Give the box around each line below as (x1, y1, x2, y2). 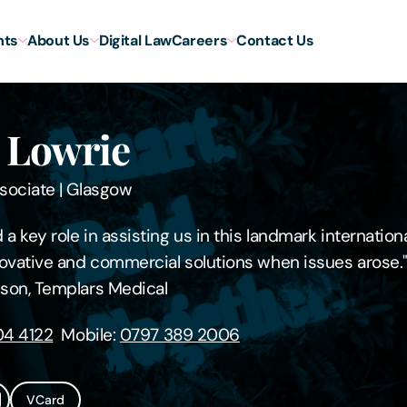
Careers (171, 30, 228, 50)
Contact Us (236, 30, 314, 50)
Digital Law (99, 30, 172, 50)
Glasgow (66, 177, 133, 201)
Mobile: (53, 323, 120, 346)
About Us (27, 30, 91, 50)
